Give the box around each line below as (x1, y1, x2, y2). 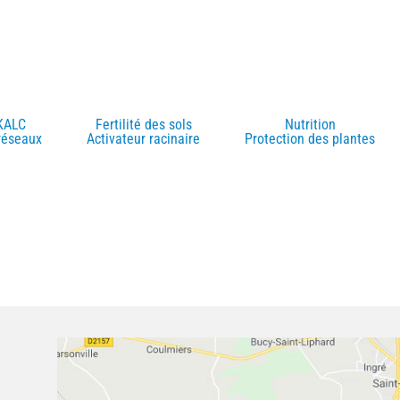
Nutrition (284, 116, 336, 133)
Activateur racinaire (87, 130, 200, 147)
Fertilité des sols (95, 116, 192, 133)
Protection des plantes (245, 130, 375, 147)
